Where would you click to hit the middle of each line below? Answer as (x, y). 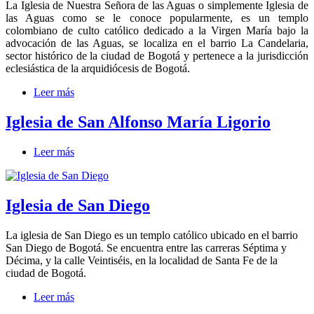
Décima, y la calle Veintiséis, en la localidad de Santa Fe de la (142, 260)
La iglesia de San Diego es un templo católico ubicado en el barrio (152, 235)
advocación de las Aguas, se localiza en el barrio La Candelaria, (157, 43)
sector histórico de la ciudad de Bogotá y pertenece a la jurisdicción (157, 56)
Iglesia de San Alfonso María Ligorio (138, 122)
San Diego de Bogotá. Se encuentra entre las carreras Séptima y (146, 247)
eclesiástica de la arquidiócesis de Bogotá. (98, 69)
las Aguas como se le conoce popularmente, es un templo (157, 18)
